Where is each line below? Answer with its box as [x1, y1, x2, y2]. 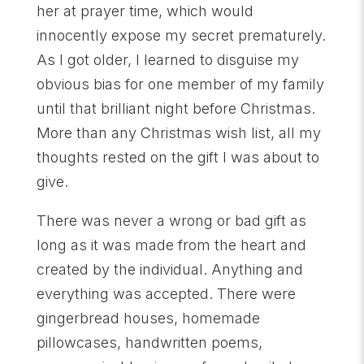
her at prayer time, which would [36, 2, 253, 19]
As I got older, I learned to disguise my [36, 50, 299, 68]
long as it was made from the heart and [36, 236, 306, 253]
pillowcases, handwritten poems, [36, 333, 262, 351]
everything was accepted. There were [36, 284, 296, 302]
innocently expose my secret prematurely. [36, 26, 326, 44]
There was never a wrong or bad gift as [36, 211, 306, 229]
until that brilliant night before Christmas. [36, 99, 315, 117]
